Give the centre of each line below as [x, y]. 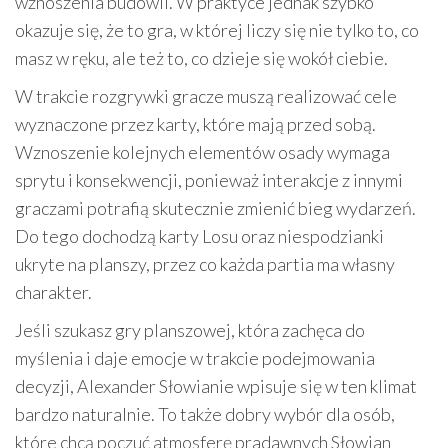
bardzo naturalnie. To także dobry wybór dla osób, [205, 413]
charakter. [53, 291]
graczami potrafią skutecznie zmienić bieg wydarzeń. [215, 207]
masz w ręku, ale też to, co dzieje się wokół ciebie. [201, 57]
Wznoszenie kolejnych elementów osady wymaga [202, 151]
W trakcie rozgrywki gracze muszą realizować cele [206, 95]
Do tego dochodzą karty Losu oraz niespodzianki [199, 235]
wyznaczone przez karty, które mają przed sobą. [195, 123]
